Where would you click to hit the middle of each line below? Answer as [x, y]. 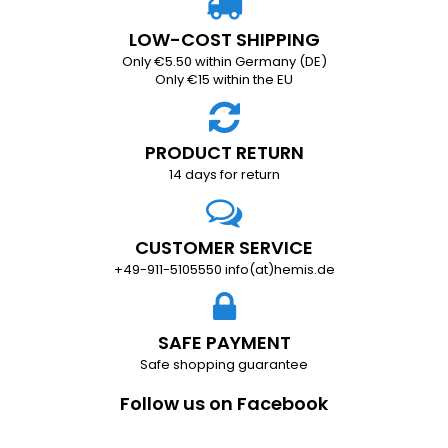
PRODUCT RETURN [224, 152]
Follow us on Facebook [224, 403]
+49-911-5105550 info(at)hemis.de [224, 269]
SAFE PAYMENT [224, 342]
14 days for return [224, 174]
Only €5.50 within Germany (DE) [224, 61]
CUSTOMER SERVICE [224, 247]
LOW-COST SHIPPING [224, 39]
